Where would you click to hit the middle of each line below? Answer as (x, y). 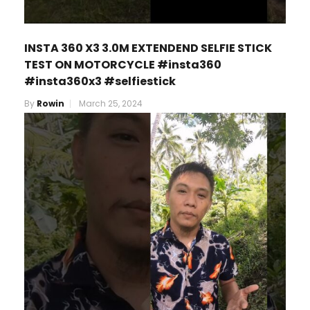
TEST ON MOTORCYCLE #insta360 (123, 65)
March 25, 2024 (111, 104)
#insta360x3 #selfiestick (100, 82)
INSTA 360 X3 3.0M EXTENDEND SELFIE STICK (148, 48)
